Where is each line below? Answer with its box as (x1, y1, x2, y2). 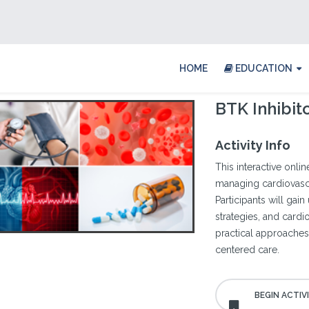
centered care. (215, 244, 280, 255)
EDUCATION (233, 63, 292, 74)
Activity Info (215, 138, 291, 152)
